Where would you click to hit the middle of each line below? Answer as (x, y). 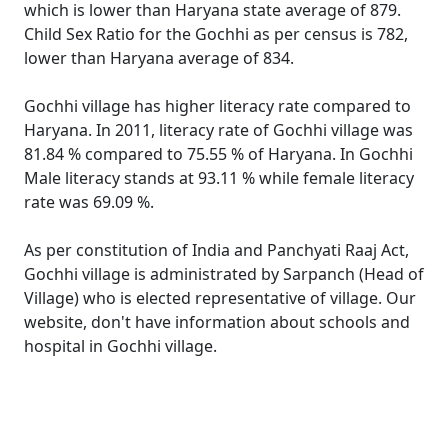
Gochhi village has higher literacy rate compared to (217, 106)
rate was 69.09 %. (89, 202)
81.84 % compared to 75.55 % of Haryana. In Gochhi (218, 154)
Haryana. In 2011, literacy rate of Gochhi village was (218, 130)
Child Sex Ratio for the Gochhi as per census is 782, (216, 34)
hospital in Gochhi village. (120, 346)
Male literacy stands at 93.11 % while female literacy (219, 178)
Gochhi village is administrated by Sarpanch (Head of (224, 274)
